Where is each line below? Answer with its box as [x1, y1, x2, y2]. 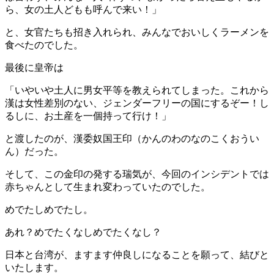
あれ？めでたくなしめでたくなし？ [5, 226, 161, 237]
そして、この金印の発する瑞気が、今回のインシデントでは [5, 168, 269, 179]
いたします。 [5, 262, 64, 273]
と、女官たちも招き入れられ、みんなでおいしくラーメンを [5, 26, 269, 37]
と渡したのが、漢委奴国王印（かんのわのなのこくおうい [5, 133, 259, 144]
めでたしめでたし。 [5, 204, 93, 215]
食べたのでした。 [5, 39, 83, 50]
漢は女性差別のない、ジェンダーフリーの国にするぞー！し [5, 97, 269, 108]
